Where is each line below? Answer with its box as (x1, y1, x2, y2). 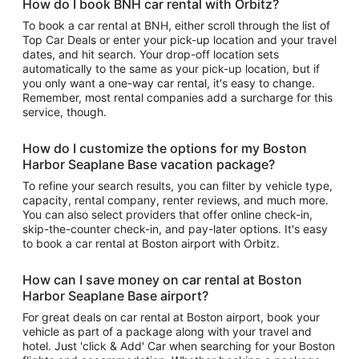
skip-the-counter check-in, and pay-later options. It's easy (22, 222, 328, 236)
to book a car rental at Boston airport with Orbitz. (22, 236, 280, 250)
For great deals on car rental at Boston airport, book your (22, 310, 320, 324)
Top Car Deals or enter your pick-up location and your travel (22, 33, 337, 46)
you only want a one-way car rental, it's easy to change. (22, 76, 315, 90)
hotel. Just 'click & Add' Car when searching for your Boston (22, 339, 335, 353)
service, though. (22, 105, 107, 119)
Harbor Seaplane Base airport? (22, 288, 208, 304)
